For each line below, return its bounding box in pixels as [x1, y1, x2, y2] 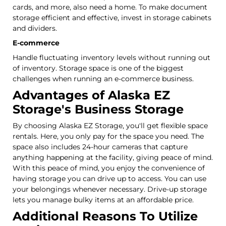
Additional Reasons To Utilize [13, 208, 198, 223]
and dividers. [13, 23, 57, 33]
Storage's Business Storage [13, 101, 184, 117]
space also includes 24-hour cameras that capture [13, 142, 188, 151]
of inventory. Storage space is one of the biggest [13, 63, 184, 73]
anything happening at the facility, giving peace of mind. [13, 152, 213, 162]
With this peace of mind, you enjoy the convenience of [13, 163, 205, 173]
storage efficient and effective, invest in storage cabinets [13, 13, 211, 22]
